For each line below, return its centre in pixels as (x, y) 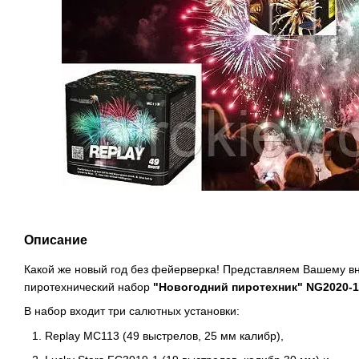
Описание (56, 240)
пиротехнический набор (87, 287)
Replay (63, 335)
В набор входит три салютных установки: (132, 311)
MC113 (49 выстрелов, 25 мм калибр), (182, 335)
